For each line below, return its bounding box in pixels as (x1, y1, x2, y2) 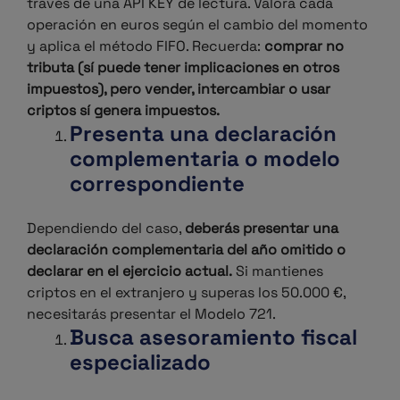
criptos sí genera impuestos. (27, 101, 220, 120)
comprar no (264, 37, 344, 55)
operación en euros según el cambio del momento (27, 15, 368, 34)
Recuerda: (192, 37, 264, 55)
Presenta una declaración (70, 120, 337, 147)
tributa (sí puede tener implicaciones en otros (27, 58, 339, 77)
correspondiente (70, 170, 245, 197)
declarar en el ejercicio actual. (27, 262, 232, 280)
